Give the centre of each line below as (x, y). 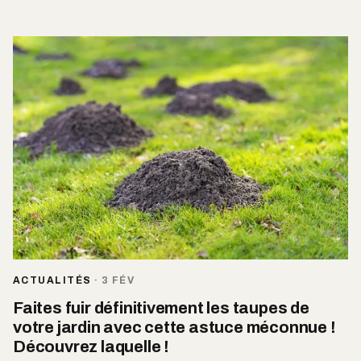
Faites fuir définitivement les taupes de (161, 308)
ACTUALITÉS (52, 281)
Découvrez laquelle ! (91, 347)
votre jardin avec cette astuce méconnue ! (174, 328)
